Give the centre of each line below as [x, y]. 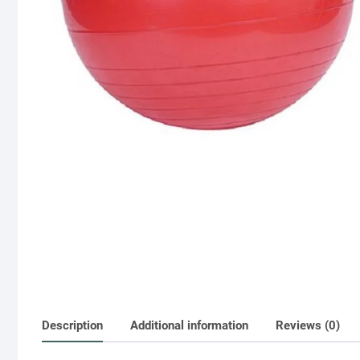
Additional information [189, 325]
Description [72, 325]
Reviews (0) [308, 325]
